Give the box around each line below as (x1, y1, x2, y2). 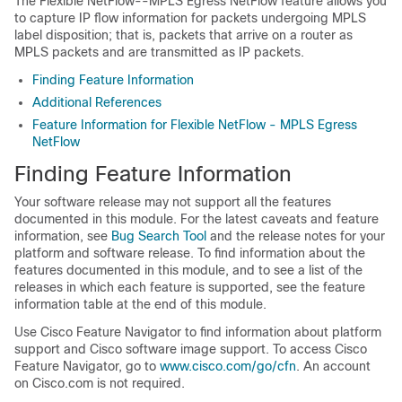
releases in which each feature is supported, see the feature (14, 280, 365, 294)
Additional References (32, 95, 162, 109)
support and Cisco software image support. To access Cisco (14, 342, 367, 356)
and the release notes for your (206, 229, 385, 243)
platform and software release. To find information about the (14, 246, 365, 260)
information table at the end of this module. (14, 297, 267, 311)
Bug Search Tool (111, 229, 206, 243)
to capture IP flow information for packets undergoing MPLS (14, 11, 366, 25)
